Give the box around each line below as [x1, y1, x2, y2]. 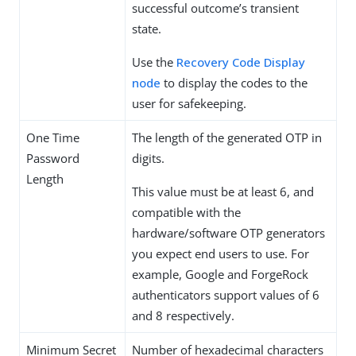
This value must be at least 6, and [132, 184, 314, 200]
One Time [26, 130, 79, 146]
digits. [132, 150, 164, 167]
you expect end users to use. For [132, 246, 309, 262]
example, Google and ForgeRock [132, 266, 308, 283]
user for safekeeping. [132, 95, 246, 112]
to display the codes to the [161, 75, 308, 91]
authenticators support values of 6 [132, 287, 319, 304]
